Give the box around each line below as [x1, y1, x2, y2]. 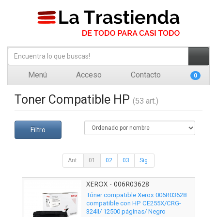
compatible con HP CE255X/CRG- [86, 200, 181, 207]
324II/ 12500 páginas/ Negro [86, 208, 166, 216]
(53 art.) [133, 96, 158, 106]
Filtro [31, 126, 46, 134]
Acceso [74, 70, 102, 79]
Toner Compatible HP [15, 93, 133, 107]
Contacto [129, 70, 161, 79]
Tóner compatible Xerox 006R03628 [86, 191, 186, 199]
